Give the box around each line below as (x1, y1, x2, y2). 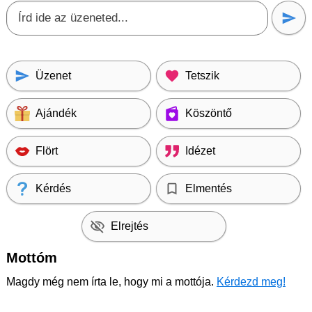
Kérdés (36, 182, 71, 194)
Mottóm (6, 250, 57, 265)
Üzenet (36, 70, 71, 81)
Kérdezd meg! (217, 276, 286, 288)
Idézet (185, 145, 215, 157)
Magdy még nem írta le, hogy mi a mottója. (6, 276, 217, 288)
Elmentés (185, 182, 232, 194)
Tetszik (185, 70, 219, 81)
